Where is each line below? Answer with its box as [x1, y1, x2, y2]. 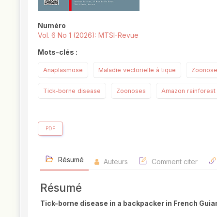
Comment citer [150, 157, 198, 166]
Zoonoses [116, 87, 146, 94]
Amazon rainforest [161, 87, 216, 94]
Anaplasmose [43, 66, 83, 74]
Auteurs [102, 157, 128, 166]
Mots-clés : [38, 47, 77, 56]
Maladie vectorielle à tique [98, 66, 176, 74]
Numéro [38, 21, 66, 30]
